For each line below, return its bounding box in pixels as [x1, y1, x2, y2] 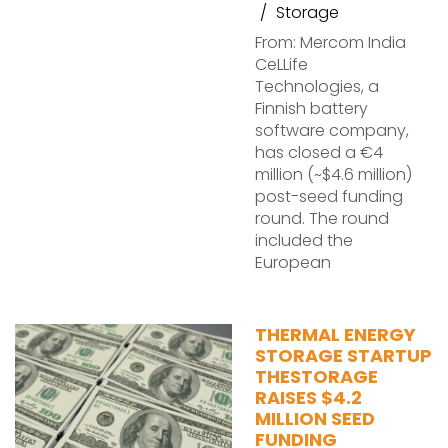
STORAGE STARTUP [255, 343, 432, 368]
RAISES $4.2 [255, 385, 362, 410]
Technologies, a [255, 75, 379, 98]
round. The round [255, 207, 389, 230]
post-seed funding [255, 185, 403, 208]
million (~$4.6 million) [255, 163, 412, 186]
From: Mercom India [255, 31, 406, 54]
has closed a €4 [255, 141, 383, 164]
